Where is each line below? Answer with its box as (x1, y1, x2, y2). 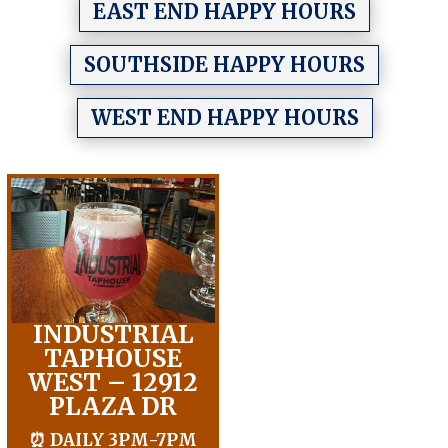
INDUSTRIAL (32, 318, 194, 350)
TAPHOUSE (44, 342, 182, 374)
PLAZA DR (49, 390, 177, 422)
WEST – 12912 (28, 366, 198, 398)
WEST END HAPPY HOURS (90, 105, 359, 130)
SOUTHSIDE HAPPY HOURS (83, 52, 365, 77)
